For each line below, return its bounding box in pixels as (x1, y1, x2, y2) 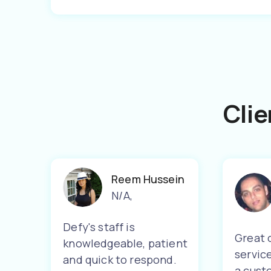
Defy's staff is (63, 220, 135, 234)
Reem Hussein (111, 172, 184, 186)
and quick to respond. (63, 252, 177, 267)
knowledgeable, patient (63, 236, 188, 250)
